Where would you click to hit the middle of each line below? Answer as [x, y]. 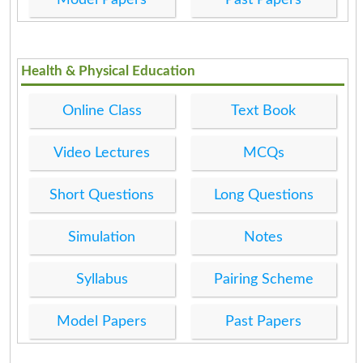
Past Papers [264, 321]
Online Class [102, 111]
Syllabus [102, 279]
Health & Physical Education [109, 70]
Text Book [264, 111]
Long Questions [263, 195]
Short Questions [102, 195]
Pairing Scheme [263, 279]
